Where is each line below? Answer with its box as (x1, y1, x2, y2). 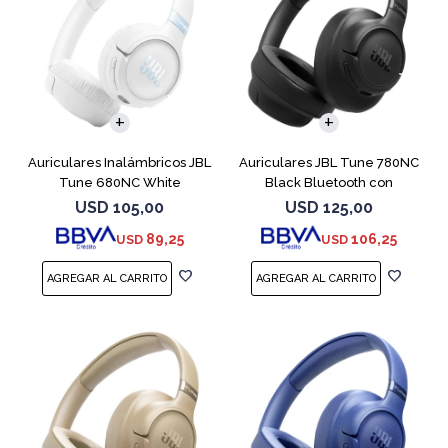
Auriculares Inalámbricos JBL (28, 154, 211, 170)
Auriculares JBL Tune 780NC (238, 154, 419, 170)
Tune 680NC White (58, 174, 181, 190)
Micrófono (297, 194, 360, 210)
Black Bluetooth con (264, 174, 393, 190)
